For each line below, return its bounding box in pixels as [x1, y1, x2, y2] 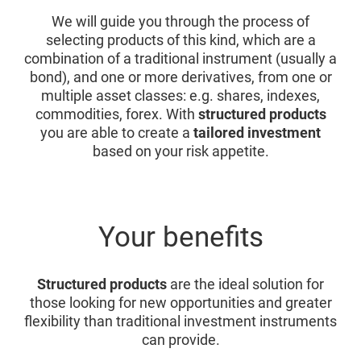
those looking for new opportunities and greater [29, 294, 332, 312]
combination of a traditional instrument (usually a [24, 50, 337, 68]
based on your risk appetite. [92, 143, 269, 160]
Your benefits [98, 221, 263, 255]
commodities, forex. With [35, 106, 198, 123]
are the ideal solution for [167, 276, 324, 293]
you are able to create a [40, 124, 193, 142]
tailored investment [193, 124, 321, 142]
